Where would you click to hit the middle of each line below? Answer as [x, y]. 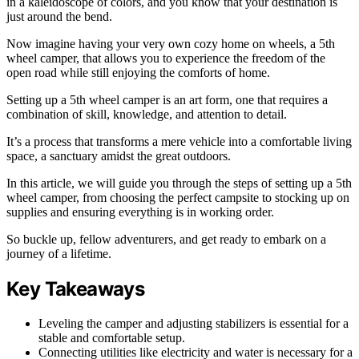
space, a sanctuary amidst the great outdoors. [119, 156]
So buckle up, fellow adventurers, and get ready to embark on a [166, 240]
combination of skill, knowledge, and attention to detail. [147, 115]
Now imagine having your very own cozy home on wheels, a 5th [171, 44]
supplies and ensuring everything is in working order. [140, 212]
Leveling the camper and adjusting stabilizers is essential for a [194, 323]
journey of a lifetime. [59, 254]
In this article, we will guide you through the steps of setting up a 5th [179, 184]
